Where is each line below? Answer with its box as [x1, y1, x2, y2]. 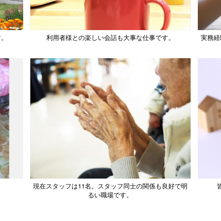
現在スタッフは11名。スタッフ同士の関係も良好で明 [33, 181, 188, 191]
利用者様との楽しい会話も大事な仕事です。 [46, 33, 175, 42]
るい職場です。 [88, 190, 133, 200]
